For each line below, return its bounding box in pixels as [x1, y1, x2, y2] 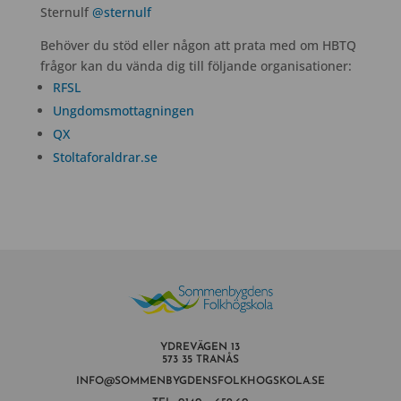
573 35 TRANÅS [161, 354, 239, 365]
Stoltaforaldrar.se [52, 148, 158, 166]
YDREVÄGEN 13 [160, 341, 241, 353]
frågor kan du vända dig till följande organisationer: [39, 56, 352, 74]
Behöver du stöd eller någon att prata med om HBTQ [39, 36, 356, 54]
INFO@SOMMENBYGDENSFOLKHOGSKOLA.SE [75, 375, 325, 387]
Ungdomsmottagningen [52, 101, 194, 119]
